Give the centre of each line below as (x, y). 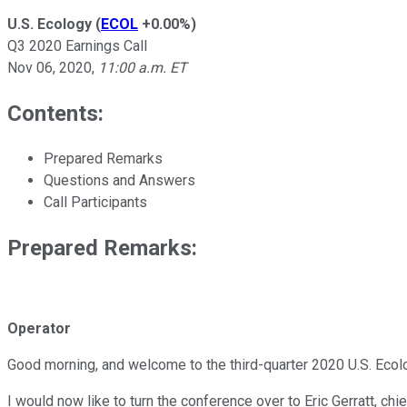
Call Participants (95, 202)
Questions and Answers (119, 180)
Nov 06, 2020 (50, 67)
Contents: (55, 113)
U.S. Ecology (50, 24)
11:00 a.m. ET (143, 67)
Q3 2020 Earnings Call (77, 45)
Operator (39, 329)
